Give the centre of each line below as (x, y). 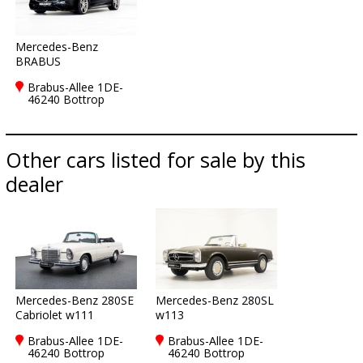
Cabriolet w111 (55, 315)
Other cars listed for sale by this (156, 160)
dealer (34, 184)
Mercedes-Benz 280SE (75, 300)
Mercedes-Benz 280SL (215, 300)
